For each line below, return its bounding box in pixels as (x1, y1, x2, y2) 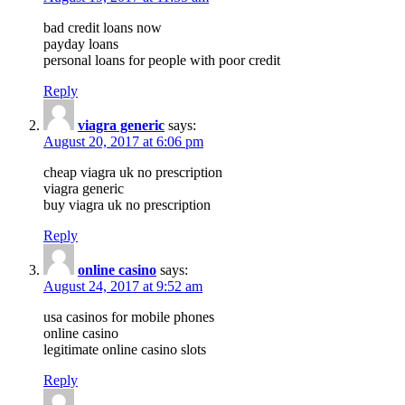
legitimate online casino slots (43, 341, 206, 357)
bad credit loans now (43, 19, 162, 35)
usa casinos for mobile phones (43, 308, 214, 325)
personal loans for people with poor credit (43, 52, 280, 68)
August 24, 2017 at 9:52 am (43, 278, 202, 294)
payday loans (43, 35, 118, 52)
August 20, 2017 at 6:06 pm (43, 133, 203, 149)
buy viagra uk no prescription (43, 196, 211, 212)
